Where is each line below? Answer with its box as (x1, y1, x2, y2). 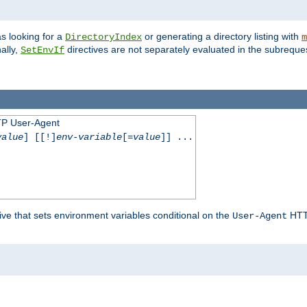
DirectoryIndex (65, 32, 142, 43)
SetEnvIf (21, 45, 64, 56)
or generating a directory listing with (142, 31, 302, 42)
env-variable (56, 131, 122, 143)
